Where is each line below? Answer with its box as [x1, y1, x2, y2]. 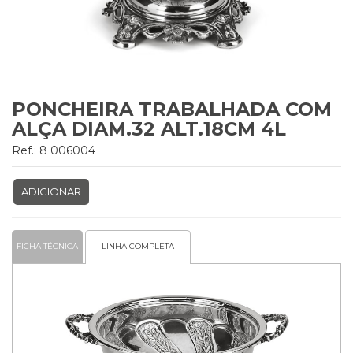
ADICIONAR [21, 184, 81, 198]
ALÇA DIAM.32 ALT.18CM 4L [12, 117, 286, 140]
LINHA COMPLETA [102, 240, 174, 251]
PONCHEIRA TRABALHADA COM [12, 97, 332, 121]
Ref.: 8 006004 [12, 143, 95, 158]
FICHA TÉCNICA [17, 240, 78, 251]
